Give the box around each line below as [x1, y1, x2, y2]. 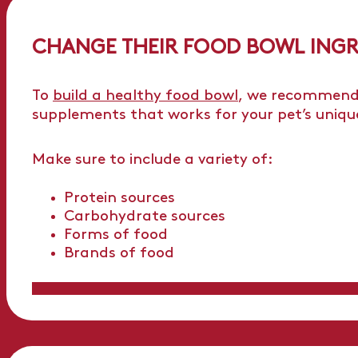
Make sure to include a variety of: [32, 152, 273, 168]
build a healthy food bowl [53, 88, 238, 104]
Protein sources [64, 190, 175, 206]
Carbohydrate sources [64, 209, 225, 225]
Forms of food [64, 227, 168, 243]
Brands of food [64, 245, 174, 261]
